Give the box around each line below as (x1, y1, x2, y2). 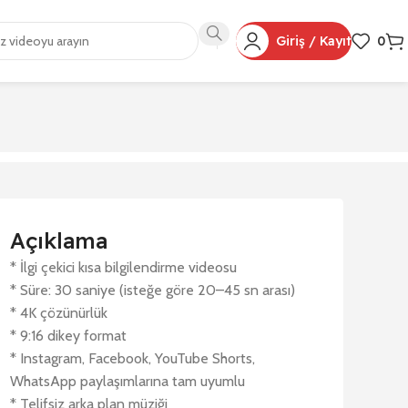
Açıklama (10, 227, 108, 254)
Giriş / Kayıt (276, 33, 352, 49)
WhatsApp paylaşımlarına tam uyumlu (10, 372, 246, 390)
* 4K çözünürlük (10, 304, 108, 321)
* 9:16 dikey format (10, 327, 127, 344)
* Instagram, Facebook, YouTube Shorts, (10, 350, 256, 367)
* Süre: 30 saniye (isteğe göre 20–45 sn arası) (10, 281, 296, 299)
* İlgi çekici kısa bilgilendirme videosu (10, 259, 238, 276)
